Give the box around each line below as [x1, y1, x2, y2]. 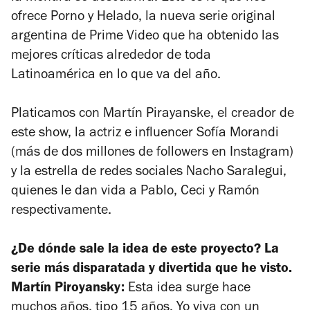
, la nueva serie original [138, 10, 275, 25]
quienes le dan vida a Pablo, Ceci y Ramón [11, 185, 259, 199]
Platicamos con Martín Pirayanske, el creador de [11, 107, 294, 122]
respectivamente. [11, 204, 111, 219]
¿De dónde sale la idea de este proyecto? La [11, 243, 279, 257]
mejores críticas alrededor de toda [11, 49, 211, 64]
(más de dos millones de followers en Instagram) [11, 146, 293, 161]
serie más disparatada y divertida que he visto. [11, 262, 292, 277]
